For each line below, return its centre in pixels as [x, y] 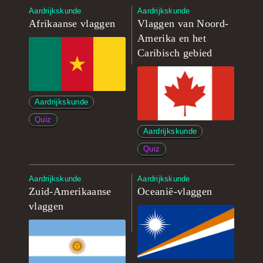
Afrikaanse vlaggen [72, 23]
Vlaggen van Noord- [183, 23]
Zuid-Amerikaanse [70, 191]
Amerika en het [172, 38]
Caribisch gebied [175, 53]
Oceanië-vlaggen [175, 191]
